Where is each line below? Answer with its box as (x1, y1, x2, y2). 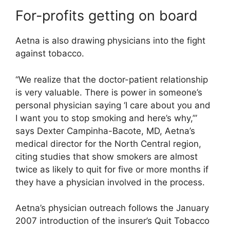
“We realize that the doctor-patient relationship (15, 74, 208, 85)
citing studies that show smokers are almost (15, 151, 198, 162)
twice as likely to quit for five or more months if (15, 164, 208, 175)
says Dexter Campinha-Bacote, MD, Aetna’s (15, 125, 195, 136)
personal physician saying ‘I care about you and (15, 100, 210, 110)
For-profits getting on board (15, 7, 198, 25)
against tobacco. (15, 48, 84, 59)
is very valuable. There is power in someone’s (15, 87, 202, 98)
